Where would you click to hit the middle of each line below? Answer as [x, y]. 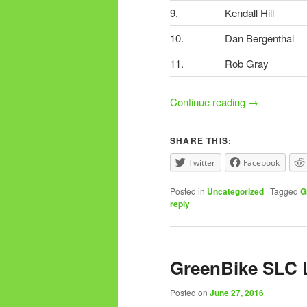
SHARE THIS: [201, 141]
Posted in [187, 191]
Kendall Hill [249, 13]
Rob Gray [247, 64]
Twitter [202, 163]
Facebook [261, 163]
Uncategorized [235, 192]
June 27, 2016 [237, 292]
